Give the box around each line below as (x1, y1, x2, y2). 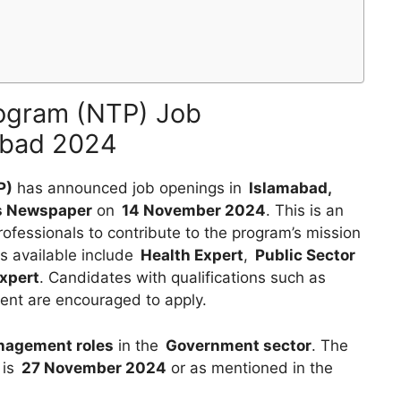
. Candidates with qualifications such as (39, 269, 326, 287)
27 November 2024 (21, 358, 166, 377)
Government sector (166, 336, 311, 354)
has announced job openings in (13, 179, 246, 198)
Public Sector (255, 246, 355, 265)
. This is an (266, 201, 344, 220)
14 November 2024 (122, 201, 266, 220)
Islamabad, (249, 179, 331, 198)
